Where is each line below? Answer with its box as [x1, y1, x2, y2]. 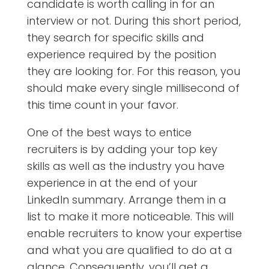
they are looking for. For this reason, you [26, 63, 240, 79]
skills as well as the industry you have [26, 158, 225, 174]
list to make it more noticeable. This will [26, 208, 234, 224]
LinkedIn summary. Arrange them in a [26, 192, 226, 207]
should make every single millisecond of [26, 80, 240, 95]
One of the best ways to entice [26, 124, 192, 140]
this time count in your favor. [26, 97, 178, 112]
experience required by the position [26, 46, 216, 62]
